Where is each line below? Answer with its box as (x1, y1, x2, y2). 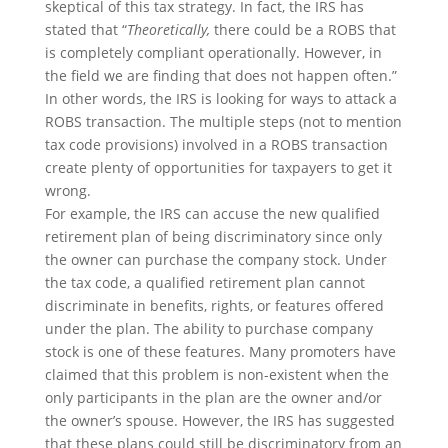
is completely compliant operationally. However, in (44, 43, 382, 62)
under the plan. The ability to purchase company (44, 319, 373, 338)
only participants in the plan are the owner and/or (44, 388, 382, 407)
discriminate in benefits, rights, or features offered (44, 296, 384, 315)
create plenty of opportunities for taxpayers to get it (44, 158, 392, 177)
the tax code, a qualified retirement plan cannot (44, 273, 365, 292)
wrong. (44, 181, 91, 200)
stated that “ (44, 20, 127, 39)
